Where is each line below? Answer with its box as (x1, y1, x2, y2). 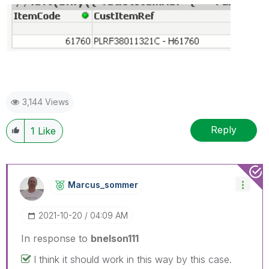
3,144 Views (22, 96, 69, 107)
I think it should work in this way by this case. (34, 253, 232, 265)
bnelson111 (91, 232, 139, 244)
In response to (21, 232, 91, 244)
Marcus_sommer (68, 179, 138, 190)
